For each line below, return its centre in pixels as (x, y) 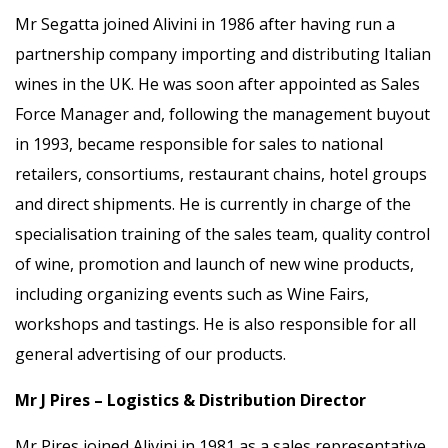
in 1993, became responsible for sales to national (199, 144)
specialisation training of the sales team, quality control (222, 234)
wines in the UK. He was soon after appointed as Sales (217, 84)
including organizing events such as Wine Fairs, (192, 294)
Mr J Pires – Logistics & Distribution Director (190, 400)
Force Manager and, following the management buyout (222, 114)
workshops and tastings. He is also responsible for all (215, 324)
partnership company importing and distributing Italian (223, 54)
